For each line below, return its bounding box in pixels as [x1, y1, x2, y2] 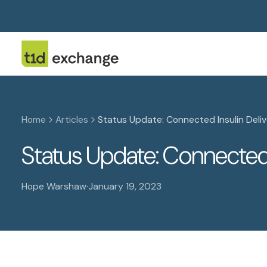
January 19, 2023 [88, 180, 162, 193]
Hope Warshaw [21, 180, 86, 193]
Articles [55, 113, 88, 126]
